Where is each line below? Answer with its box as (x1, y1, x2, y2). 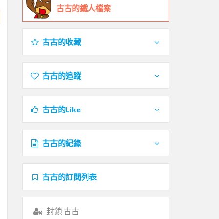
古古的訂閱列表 (42, 172, 97, 181)
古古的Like (42, 104, 81, 114)
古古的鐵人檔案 (56, 3, 111, 13)
